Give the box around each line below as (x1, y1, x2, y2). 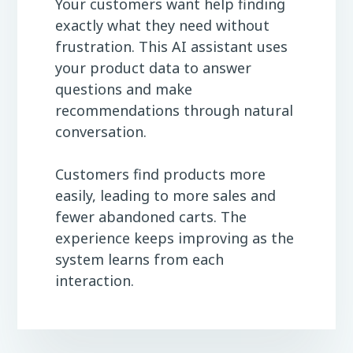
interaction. (55, 270, 134, 290)
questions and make (55, 79, 192, 98)
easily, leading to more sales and (55, 185, 276, 205)
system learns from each (55, 249, 224, 269)
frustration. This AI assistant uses (55, 36, 288, 56)
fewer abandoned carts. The (55, 206, 247, 226)
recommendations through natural (55, 100, 293, 120)
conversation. (55, 121, 147, 141)
